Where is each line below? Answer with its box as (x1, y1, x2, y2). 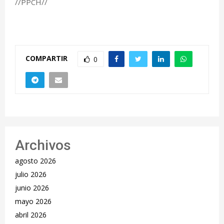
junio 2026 (15, 182, 49, 192)
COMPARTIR (25, 53, 67, 63)
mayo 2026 (15, 196, 51, 206)
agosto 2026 (15, 155, 56, 165)
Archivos (15, 136, 71, 153)
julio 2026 (15, 169, 46, 179)
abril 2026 (15, 209, 46, 219)
